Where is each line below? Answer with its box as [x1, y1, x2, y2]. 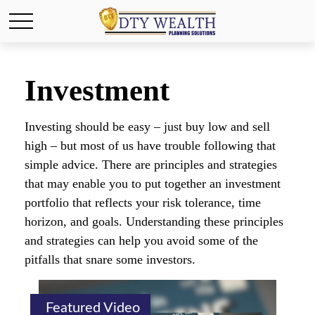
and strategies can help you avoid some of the [25, 233, 258, 247]
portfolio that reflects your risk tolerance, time [25, 195, 261, 210]
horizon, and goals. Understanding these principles [25, 214, 283, 229]
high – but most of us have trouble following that [25, 139, 276, 153]
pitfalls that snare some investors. [25, 252, 195, 266]
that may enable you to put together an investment [25, 176, 281, 191]
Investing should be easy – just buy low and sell [25, 120, 270, 134]
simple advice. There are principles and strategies [25, 157, 277, 172]
